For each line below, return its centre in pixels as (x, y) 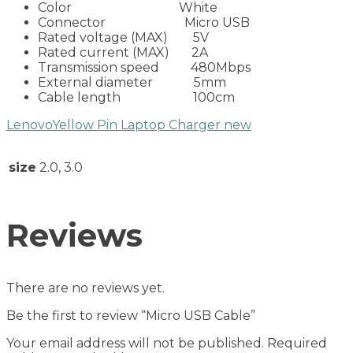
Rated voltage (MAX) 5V (123, 37)
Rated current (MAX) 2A (123, 52)
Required (295, 344)
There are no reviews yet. (85, 288)
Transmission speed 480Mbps (144, 67)
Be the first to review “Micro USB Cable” (131, 316)
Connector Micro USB (144, 22)
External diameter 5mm (132, 82)
